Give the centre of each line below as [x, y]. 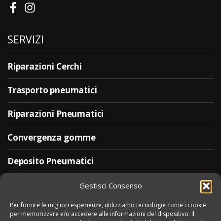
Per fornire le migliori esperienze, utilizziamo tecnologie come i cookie [108, 205]
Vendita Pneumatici [48, 184]
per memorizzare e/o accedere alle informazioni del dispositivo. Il [102, 214]
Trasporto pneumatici [52, 90]
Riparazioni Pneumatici [56, 113]
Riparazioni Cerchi [45, 66]
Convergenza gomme [52, 137]
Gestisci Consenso [110, 185]
